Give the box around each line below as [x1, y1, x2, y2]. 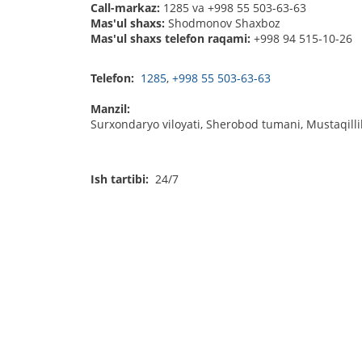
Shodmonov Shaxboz [164, 15, 280, 32]
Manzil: [90, 101, 133, 117]
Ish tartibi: [90, 171, 152, 187]
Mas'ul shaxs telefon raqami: [90, 31, 254, 47]
